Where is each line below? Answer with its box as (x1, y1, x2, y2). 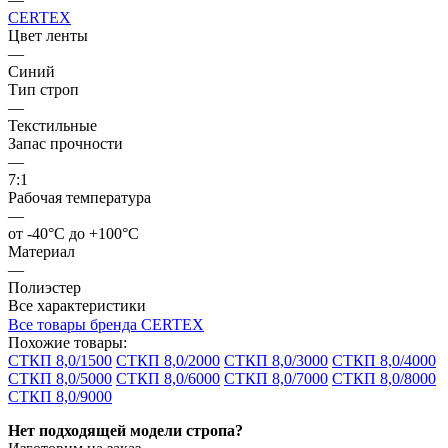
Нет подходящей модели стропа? (8, 421, 243, 439)
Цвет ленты (8, 26, 88, 44)
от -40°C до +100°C (8, 224, 139, 242)
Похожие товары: (8, 333, 127, 351)
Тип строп (8, 80, 79, 98)
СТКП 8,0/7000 (224, 369, 328, 387)
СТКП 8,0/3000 (224, 351, 328, 369)
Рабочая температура (8, 188, 151, 206)
